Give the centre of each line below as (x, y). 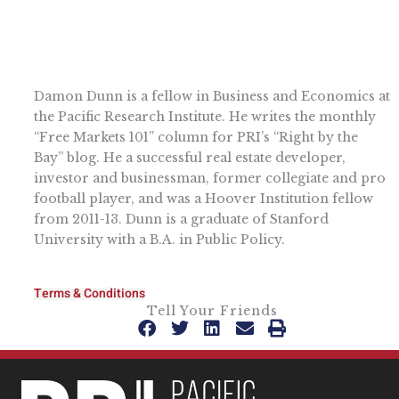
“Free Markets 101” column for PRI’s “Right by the (196, 137)
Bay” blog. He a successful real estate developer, (190, 157)
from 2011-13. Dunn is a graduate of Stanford (181, 219)
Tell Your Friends (212, 310)
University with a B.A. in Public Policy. (159, 239)
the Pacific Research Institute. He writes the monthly (205, 116)
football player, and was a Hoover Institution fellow (204, 198)
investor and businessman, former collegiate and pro (210, 178)
